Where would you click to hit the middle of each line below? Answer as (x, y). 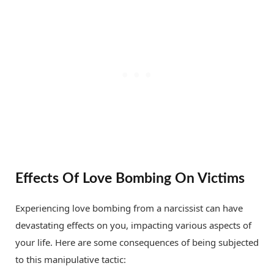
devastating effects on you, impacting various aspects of (133, 225)
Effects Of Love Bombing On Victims (130, 179)
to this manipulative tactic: (71, 260)
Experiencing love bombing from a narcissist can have (129, 208)
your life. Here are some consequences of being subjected (137, 243)
